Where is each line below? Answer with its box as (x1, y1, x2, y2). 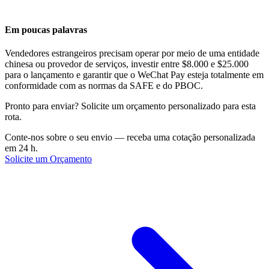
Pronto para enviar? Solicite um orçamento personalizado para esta (5, 101, 256, 112)
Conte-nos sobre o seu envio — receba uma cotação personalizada (5, 132, 255, 143)
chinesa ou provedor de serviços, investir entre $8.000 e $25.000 (5, 59, 249, 70)
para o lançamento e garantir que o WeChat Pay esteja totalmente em (5, 70, 264, 80)
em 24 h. (5, 143, 38, 154)
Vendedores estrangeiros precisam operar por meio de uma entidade (5, 48, 259, 59)
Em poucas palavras (5, 25, 87, 35)
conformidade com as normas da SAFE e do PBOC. (5, 80, 203, 91)
